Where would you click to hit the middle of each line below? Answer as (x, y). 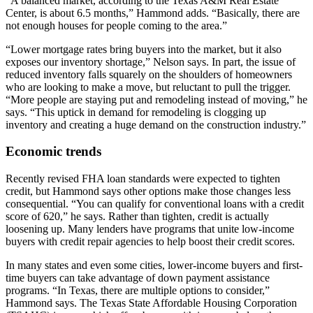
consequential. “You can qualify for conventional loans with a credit (155, 204)
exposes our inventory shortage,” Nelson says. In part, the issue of (151, 61)
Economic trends (53, 152)
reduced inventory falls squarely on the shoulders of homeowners (149, 74)
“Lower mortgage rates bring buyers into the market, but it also (144, 49)
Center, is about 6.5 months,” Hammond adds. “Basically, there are (153, 13)
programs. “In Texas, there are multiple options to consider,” (138, 291)
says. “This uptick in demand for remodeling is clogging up (136, 112)
